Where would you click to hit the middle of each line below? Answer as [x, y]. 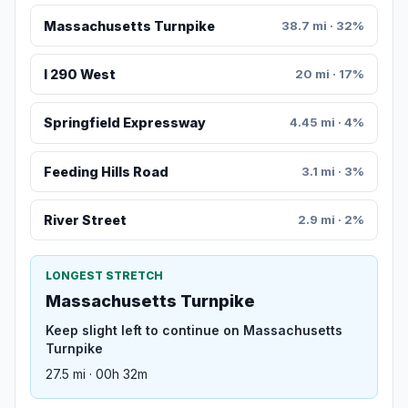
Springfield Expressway [124, 123]
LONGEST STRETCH [104, 276]
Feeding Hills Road [106, 171]
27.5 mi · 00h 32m [97, 374]
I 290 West [79, 75]
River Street [85, 220]
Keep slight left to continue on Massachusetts [194, 331]
